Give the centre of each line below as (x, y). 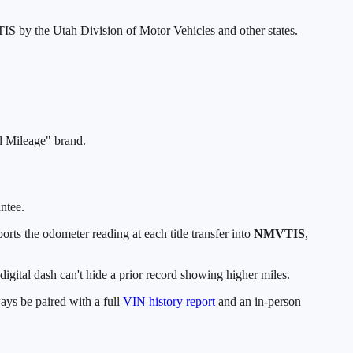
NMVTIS (279, 234)
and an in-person (260, 302)
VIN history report (169, 302)
